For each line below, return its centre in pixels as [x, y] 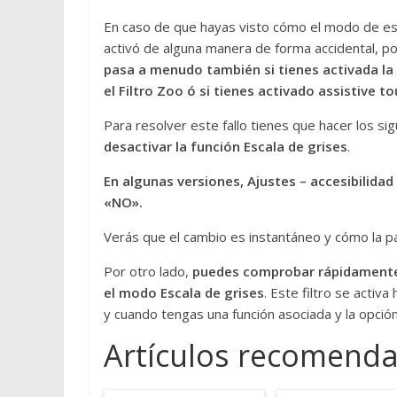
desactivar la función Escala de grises [226, 146]
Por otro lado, [148, 271]
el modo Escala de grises [184, 292]
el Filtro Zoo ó [150, 90]
